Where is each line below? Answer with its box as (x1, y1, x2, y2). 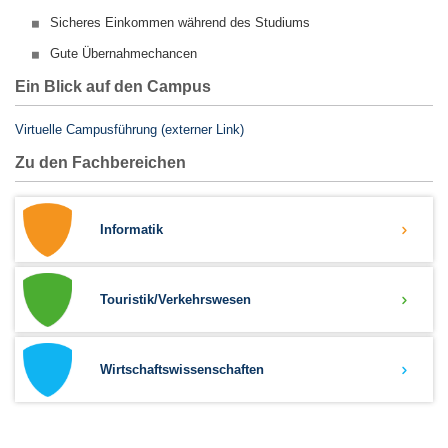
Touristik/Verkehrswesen (100, 292, 251, 307)
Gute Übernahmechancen (50, 46, 197, 61)
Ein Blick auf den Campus (15, 78, 211, 95)
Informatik (100, 222, 163, 237)
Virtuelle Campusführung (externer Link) (15, 122, 244, 137)
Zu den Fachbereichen (15, 154, 186, 171)
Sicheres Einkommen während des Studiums (50, 15, 310, 30)
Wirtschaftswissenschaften (100, 362, 264, 377)
